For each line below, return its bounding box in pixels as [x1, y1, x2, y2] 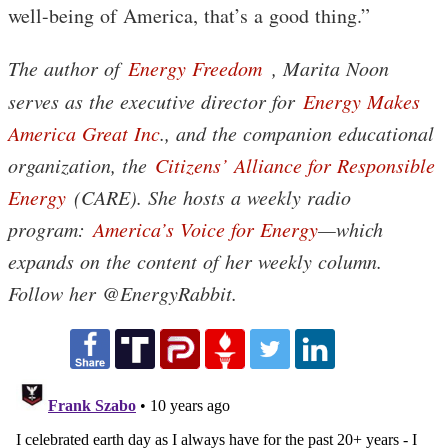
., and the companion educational [160, 119, 434, 146]
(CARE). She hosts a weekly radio [66, 183, 351, 210]
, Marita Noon [272, 54, 389, 81]
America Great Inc [8, 119, 160, 146]
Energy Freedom [128, 54, 262, 81]
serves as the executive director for [8, 87, 303, 114]
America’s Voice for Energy [93, 215, 318, 242]
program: [8, 215, 93, 242]
